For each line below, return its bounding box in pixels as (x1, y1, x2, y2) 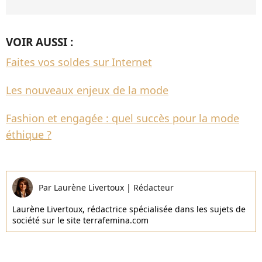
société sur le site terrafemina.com (12, 215, 149, 226)
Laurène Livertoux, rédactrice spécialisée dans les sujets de (12, 204, 246, 215)
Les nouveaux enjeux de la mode (6, 83, 168, 97)
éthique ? (6, 127, 51, 142)
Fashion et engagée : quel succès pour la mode (6, 111, 239, 125)
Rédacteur (133, 182, 174, 193)
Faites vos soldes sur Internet (6, 55, 152, 69)
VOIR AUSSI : (6, 35, 73, 50)
